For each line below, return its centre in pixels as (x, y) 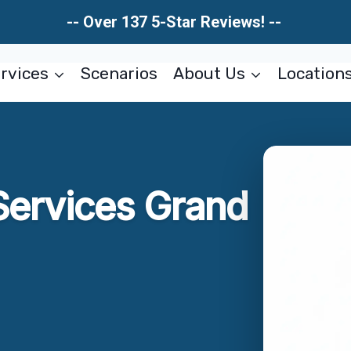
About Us (209, 73)
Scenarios (119, 73)
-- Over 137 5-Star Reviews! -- (175, 22)
